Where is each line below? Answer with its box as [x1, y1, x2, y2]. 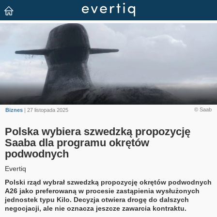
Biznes [5, 107, 23, 113]
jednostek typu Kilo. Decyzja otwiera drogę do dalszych [5, 196, 189, 204]
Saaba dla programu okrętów [5, 137, 149, 149]
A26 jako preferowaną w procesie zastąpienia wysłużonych [5, 187, 200, 195]
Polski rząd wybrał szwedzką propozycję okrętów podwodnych [5, 178, 212, 186]
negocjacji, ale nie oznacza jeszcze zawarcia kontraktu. [5, 204, 186, 213]
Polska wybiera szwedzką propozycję [5, 125, 190, 138]
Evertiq [5, 165, 26, 173]
